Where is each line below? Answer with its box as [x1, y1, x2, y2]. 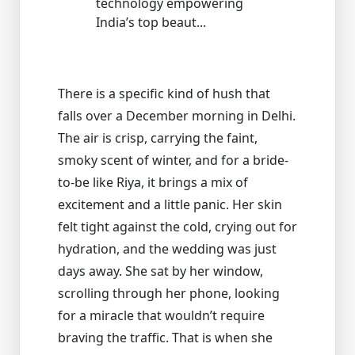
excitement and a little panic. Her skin [58, 196, 282, 214]
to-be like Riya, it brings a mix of [58, 174, 248, 192]
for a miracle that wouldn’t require [58, 307, 265, 325]
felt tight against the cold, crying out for [58, 218, 297, 236]
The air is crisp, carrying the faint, [58, 129, 258, 147]
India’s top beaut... [96, 13, 206, 32]
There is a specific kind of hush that [58, 85, 270, 103]
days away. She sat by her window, [58, 262, 263, 281]
